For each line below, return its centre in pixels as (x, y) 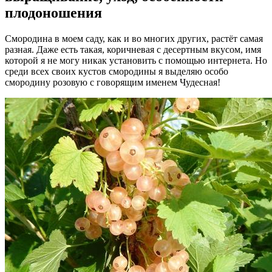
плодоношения (53, 12)
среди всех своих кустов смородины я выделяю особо (117, 71)
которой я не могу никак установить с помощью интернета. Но (136, 60)
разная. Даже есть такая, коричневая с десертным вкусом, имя (133, 49)
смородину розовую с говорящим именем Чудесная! (113, 82)
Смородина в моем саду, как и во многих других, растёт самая (134, 38)
